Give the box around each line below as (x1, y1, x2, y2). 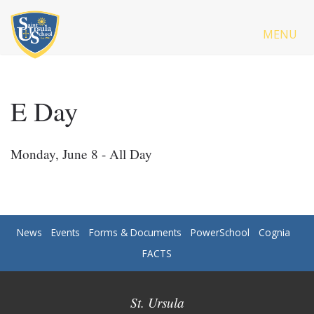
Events (51, 226, 80, 239)
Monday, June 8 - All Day (11, 145, 152, 163)
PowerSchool (191, 226, 250, 239)
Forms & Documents (89, 226, 182, 239)
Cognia (259, 226, 290, 239)
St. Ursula (130, 293, 184, 311)
